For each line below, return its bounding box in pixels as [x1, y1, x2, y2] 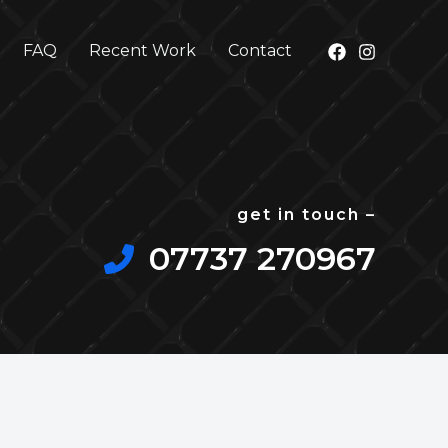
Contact [228, 41, 292, 61]
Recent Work [89, 41, 196, 61]
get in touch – [237, 205, 376, 224]
